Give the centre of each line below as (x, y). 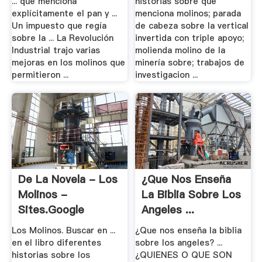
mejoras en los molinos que (68, 62)
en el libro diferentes (56, 243)
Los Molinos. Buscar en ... (63, 231)
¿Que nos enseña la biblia (189, 231)
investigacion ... (167, 75)
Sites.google (51, 210)
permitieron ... (40, 75)
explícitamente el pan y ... (64, 13)
